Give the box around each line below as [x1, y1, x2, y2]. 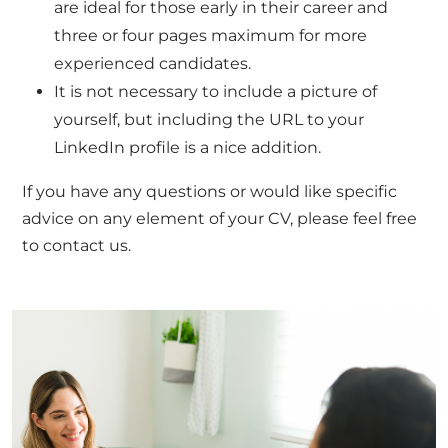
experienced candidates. [54, 54, 252, 74]
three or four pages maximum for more [54, 26, 368, 46]
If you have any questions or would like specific [22, 182, 398, 202]
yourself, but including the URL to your [54, 110, 365, 130]
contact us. [43, 236, 132, 256]
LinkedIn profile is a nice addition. [54, 138, 322, 158]
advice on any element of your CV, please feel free [22, 209, 418, 229]
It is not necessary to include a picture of [54, 82, 378, 102]
